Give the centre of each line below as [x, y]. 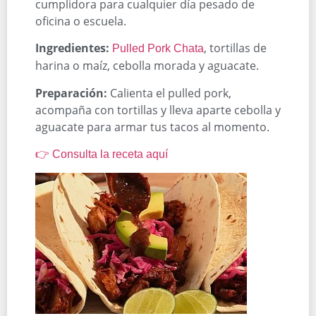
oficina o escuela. [81, 21]
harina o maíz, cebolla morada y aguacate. [147, 66]
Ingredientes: [72, 48]
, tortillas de [235, 48]
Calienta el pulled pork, [169, 93]
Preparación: [71, 93]
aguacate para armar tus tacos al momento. [152, 127]
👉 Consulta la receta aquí [102, 154]
